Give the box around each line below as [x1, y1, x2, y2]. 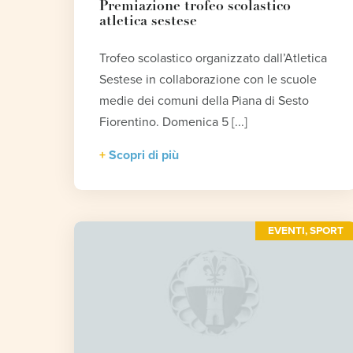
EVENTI [268, 225, 306, 238]
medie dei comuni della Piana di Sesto [99, 93, 310, 110]
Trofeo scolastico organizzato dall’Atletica [99, 50, 328, 67]
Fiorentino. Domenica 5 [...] [99, 114, 248, 131]
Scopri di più [109, 147, 180, 164]
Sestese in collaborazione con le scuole [99, 72, 318, 88]
